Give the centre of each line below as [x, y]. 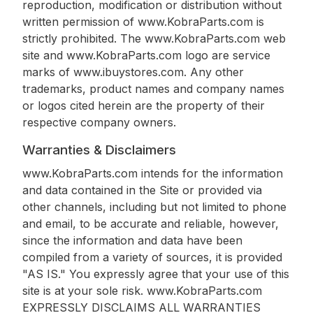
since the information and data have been [132, 241]
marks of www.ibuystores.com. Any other [133, 72]
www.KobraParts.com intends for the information [153, 174]
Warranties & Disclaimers [99, 150]
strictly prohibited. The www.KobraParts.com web [154, 38]
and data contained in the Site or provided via [142, 190]
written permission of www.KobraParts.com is [143, 21]
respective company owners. [99, 122]
